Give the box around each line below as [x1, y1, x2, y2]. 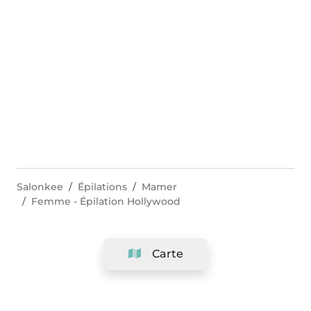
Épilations [78, 180, 127, 193]
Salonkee [17, 180, 63, 193]
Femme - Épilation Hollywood [31, 194, 180, 208]
